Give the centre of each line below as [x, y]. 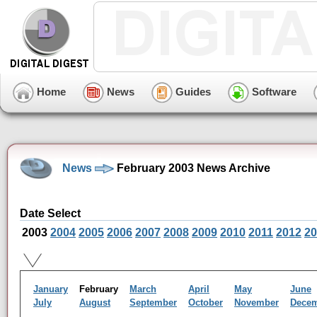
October [206, 303]
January [51, 289]
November [257, 303]
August [95, 303]
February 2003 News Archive [192, 168]
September [153, 303]
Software [273, 91]
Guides [192, 91]
